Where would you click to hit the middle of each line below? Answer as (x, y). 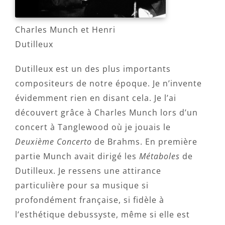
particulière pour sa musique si (82, 185)
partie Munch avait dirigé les (77, 156)
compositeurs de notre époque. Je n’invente (108, 83)
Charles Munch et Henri (65, 30)
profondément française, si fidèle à (90, 200)
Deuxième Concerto (53, 142)
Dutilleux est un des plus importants (93, 69)
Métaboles (159, 156)
